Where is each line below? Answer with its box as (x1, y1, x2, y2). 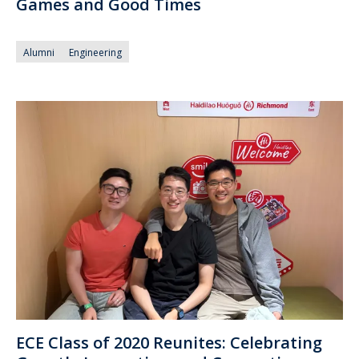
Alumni (23, 46, 54, 60)
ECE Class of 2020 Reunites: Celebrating (16, 332, 322, 354)
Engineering (69, 46, 122, 60)
